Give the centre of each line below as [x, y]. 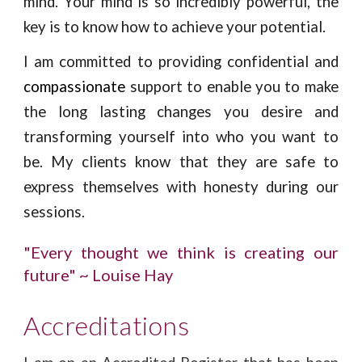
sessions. [55, 212]
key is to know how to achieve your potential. [175, 27]
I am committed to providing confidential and [181, 61]
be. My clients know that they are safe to [181, 162]
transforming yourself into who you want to [181, 137]
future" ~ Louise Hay [99, 275]
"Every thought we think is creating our [181, 252]
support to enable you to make [232, 86]
